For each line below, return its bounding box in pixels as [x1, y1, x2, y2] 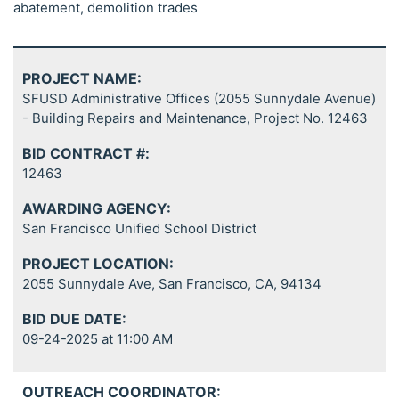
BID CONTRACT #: [22, 143, 150, 162]
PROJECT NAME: [22, 69, 142, 87]
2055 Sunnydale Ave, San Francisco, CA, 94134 [22, 274, 322, 292]
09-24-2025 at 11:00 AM [22, 330, 173, 347]
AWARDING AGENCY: [22, 199, 171, 217]
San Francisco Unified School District [22, 219, 256, 237]
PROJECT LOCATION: [22, 254, 174, 273]
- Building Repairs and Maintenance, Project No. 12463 [22, 109, 368, 126]
